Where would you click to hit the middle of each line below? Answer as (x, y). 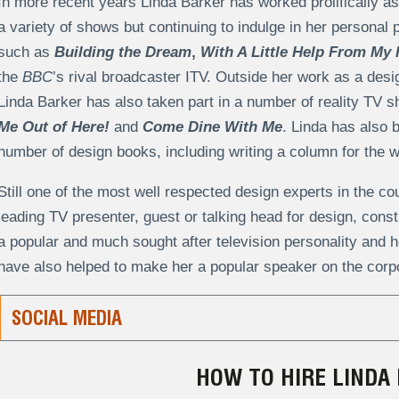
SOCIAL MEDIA (66, 318)
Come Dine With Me (212, 127)
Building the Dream (122, 53)
